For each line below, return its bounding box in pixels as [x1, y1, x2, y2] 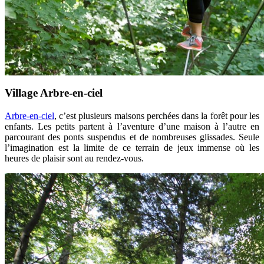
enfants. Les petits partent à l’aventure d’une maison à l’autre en [5, 121, 259, 131]
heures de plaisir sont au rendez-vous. [5, 153, 144, 163]
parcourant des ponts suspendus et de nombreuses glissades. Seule [5, 131, 259, 142]
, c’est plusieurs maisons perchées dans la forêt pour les [54, 110, 259, 121]
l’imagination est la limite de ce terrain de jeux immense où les [5, 142, 259, 153]
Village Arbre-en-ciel [5, 86, 105, 99]
